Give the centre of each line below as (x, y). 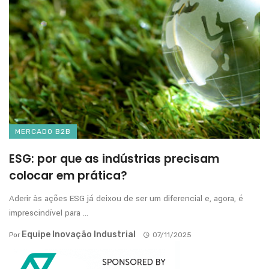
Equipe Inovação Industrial (79, 235)
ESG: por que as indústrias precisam (114, 159)
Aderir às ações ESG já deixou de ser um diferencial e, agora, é (126, 199)
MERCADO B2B (43, 132)
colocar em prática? (68, 176)
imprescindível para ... (49, 213)
